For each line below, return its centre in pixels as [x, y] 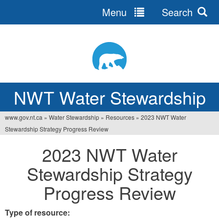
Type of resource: [38, 212]
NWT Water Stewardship [109, 97]
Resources [120, 117]
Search [176, 12]
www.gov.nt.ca [24, 117]
